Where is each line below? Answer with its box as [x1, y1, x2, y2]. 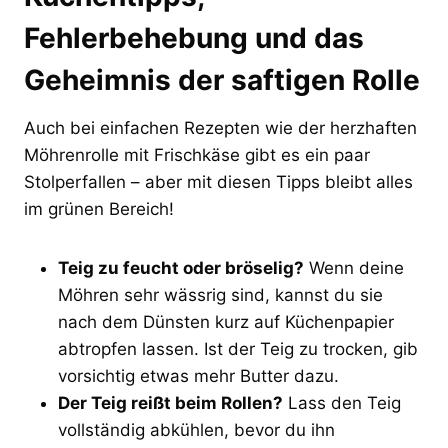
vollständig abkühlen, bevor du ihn [58, 419, 335, 440]
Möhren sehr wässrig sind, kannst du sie [58, 284, 383, 305]
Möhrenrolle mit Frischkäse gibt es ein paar [24, 144, 370, 165]
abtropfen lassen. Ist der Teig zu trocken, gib [58, 338, 418, 359]
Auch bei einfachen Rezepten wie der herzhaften [24, 117, 417, 138]
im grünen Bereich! [24, 198, 174, 219]
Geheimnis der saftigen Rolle [24, 62, 420, 97]
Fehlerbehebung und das [24, 20, 364, 55]
